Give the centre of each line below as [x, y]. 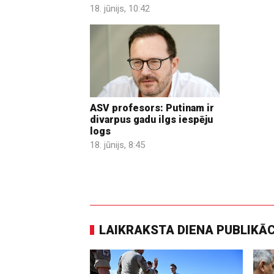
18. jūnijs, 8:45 [117, 145]
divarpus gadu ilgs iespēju [151, 120]
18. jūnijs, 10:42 [120, 8]
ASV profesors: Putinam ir [152, 108]
